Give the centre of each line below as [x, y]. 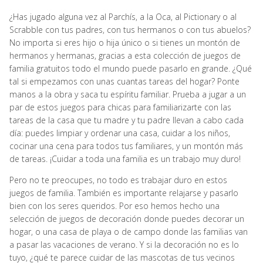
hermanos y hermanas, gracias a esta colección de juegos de [125, 55]
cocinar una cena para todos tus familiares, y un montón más [126, 146]
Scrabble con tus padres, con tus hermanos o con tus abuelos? [130, 29]
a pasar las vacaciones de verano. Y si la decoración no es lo [124, 244]
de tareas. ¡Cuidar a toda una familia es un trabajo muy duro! [125, 159]
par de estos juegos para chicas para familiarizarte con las [120, 107]
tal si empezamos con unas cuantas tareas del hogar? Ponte [124, 81]
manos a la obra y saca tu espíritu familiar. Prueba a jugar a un [128, 94]
